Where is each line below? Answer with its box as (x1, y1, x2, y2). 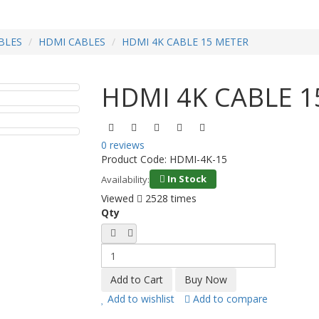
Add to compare (189, 292, 268, 305)
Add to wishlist (104, 292, 174, 305)
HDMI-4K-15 (169, 152, 227, 166)
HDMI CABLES (38, 35, 105, 48)
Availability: (100, 172, 150, 186)
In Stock (164, 172, 206, 185)
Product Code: (100, 152, 169, 166)
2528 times (142, 192, 197, 205)
